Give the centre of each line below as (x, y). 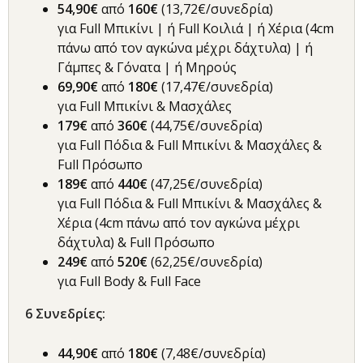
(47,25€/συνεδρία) (207, 184)
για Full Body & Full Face (129, 282)
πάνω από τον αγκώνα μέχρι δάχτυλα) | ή (185, 48)
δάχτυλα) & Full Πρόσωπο (136, 243)
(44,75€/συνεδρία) (205, 126)
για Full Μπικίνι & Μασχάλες (145, 107)
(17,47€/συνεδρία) (217, 87)
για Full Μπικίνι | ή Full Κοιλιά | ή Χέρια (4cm (196, 29)
